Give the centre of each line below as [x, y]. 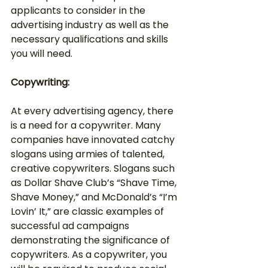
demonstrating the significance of [92, 240]
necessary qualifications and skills [91, 39]
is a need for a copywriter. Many [87, 125]
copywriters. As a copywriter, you [90, 255]
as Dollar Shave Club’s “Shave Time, [95, 183]
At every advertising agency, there [93, 111]
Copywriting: [40, 82]
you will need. [42, 54]
